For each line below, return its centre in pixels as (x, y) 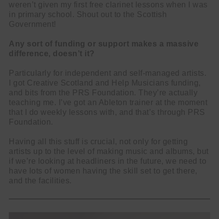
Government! (33, 24)
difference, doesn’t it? (52, 54)
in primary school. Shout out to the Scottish (88, 15)
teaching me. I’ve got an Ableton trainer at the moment (108, 103)
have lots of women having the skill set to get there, (103, 171)
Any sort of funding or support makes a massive (104, 44)
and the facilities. (40, 181)
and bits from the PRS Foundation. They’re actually (103, 93)
